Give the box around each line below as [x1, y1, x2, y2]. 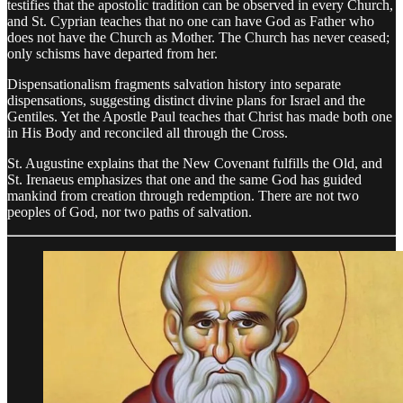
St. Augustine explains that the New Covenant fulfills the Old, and [7, 155, 382, 171]
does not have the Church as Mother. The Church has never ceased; [7, 29, 390, 45]
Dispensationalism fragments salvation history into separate [7, 76, 341, 92]
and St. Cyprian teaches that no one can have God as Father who [7, 13, 374, 29]
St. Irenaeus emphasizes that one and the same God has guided [7, 171, 362, 187]
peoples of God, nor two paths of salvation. [7, 203, 252, 219]
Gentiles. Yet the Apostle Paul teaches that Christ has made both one [7, 108, 392, 124]
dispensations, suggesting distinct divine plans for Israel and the [7, 92, 365, 108]
